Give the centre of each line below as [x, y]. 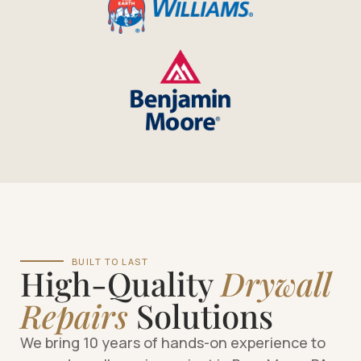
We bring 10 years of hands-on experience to [173, 342]
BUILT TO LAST [110, 261]
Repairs [74, 315]
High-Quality [120, 283]
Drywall [276, 283]
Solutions [201, 315]
